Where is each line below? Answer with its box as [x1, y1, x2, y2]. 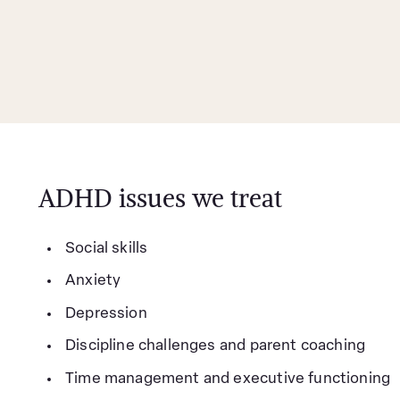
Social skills [65, 240, 148, 256]
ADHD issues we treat [37, 182, 282, 214]
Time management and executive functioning [65, 371, 391, 387]
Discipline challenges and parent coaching [65, 338, 366, 354]
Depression [65, 305, 147, 321]
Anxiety [65, 273, 121, 288]
